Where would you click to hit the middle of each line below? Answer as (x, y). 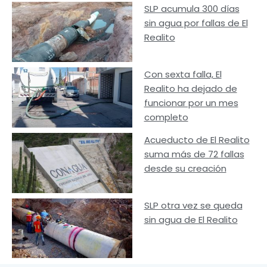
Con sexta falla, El (183, 74)
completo (166, 117)
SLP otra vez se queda (193, 205)
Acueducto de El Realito (197, 139)
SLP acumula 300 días (192, 9)
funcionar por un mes (191, 103)
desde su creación (185, 168)
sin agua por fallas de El (196, 23)
